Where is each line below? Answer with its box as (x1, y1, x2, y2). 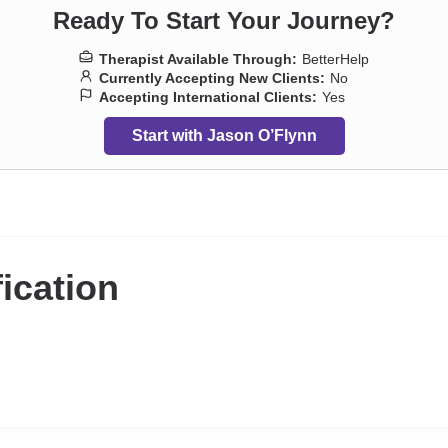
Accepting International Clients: (99, 89, 317, 105)
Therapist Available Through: (99, 51, 297, 67)
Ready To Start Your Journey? (53, 7, 395, 34)
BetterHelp (302, 51, 369, 67)
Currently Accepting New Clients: (99, 70, 325, 86)
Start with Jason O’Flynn (131, 127, 317, 144)
